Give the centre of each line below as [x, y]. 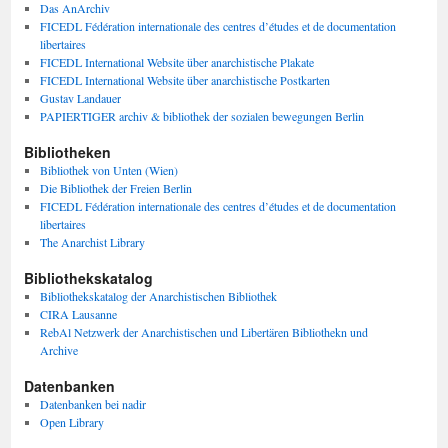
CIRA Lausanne [78, 314]
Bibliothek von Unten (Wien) [108, 170]
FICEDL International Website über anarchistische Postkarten [184, 80]
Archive [58, 350]
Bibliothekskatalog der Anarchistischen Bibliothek [158, 296]
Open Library [71, 422]
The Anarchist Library [92, 242]
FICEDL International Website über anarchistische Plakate [176, 62]
